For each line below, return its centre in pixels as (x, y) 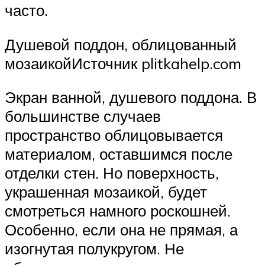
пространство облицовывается (114, 135)
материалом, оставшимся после (119, 154)
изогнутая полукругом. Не (94, 249)
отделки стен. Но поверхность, (112, 173)
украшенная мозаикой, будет (106, 192)
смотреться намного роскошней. (118, 211)
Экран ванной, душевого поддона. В (131, 97)
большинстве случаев (83, 116)
